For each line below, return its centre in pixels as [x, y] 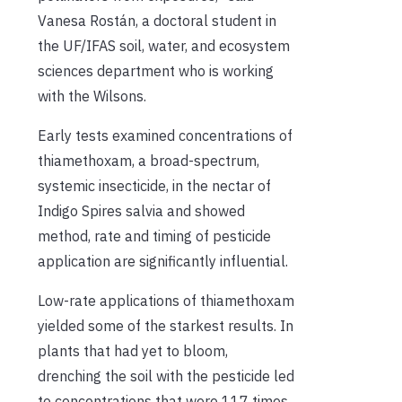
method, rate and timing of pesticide [154, 236]
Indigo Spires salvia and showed [141, 210]
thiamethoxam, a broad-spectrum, [149, 160]
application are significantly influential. [163, 261]
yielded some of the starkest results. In [166, 325]
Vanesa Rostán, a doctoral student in [157, 20]
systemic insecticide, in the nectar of [154, 185]
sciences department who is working [156, 70]
